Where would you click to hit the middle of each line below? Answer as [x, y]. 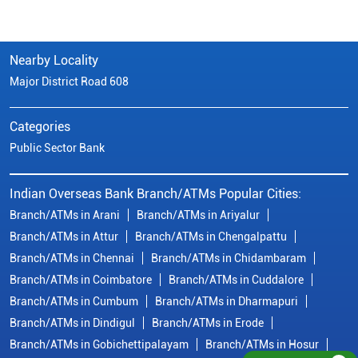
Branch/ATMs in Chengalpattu [211, 236]
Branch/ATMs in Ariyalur [198, 215]
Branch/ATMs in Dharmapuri [227, 301]
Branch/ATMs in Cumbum [74, 301]
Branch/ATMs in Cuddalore [236, 279]
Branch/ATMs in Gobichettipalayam [99, 344]
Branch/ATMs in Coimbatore [81, 279]
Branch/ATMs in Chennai [72, 258]
